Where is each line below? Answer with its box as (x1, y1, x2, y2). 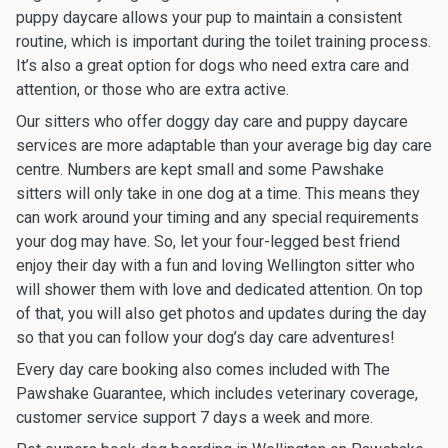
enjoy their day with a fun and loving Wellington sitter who (16, 256, 415, 275)
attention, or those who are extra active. (16, 80, 289, 99)
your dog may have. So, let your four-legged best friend (16, 232, 400, 251)
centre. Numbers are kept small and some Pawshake (16, 160, 384, 179)
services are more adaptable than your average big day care (16, 136, 432, 155)
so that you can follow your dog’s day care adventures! (16, 328, 395, 347)
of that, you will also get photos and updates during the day (16, 304, 427, 323)
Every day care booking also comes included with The (16, 360, 390, 379)
